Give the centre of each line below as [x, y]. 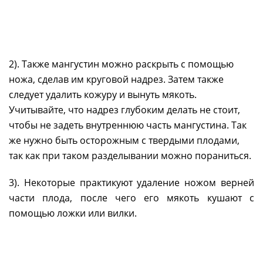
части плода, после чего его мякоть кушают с [131, 198]
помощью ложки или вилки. [73, 213]
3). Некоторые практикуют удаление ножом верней [131, 183]
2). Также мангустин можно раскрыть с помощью [121, 64]
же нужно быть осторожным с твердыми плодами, [124, 141]
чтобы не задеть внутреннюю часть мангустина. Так [128, 125]
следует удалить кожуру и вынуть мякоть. [103, 95]
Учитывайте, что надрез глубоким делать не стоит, [124, 110]
